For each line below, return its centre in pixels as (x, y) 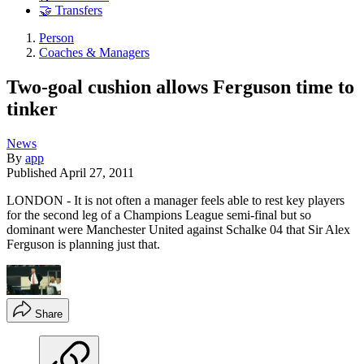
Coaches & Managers (94, 53)
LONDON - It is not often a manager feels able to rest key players (175, 200)
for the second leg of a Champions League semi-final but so (159, 214)
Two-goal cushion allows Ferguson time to (180, 87)
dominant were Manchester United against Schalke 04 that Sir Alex (178, 229)
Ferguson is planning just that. (83, 244)
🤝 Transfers (71, 11)
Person (56, 38)
